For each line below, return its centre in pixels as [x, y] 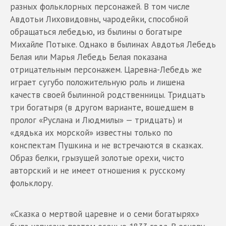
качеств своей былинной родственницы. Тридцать [108, 95]
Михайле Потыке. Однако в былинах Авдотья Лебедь [113, 44]
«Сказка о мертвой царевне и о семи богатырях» [105, 214]
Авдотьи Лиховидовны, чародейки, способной [99, 19]
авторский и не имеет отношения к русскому [98, 170]
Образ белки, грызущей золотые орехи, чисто [97, 158]
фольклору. [32, 183]
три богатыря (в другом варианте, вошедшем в [102, 107]
